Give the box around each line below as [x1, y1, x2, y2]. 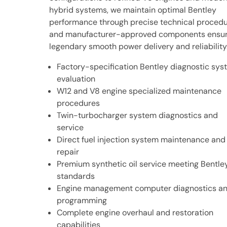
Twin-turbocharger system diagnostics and [57, 110, 218, 121]
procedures [57, 98, 100, 108]
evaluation [57, 73, 95, 84]
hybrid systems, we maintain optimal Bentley [49, 5, 216, 15]
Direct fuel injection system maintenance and [57, 134, 225, 145]
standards [57, 171, 95, 181]
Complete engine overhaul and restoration [57, 207, 213, 218]
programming [57, 195, 107, 206]
